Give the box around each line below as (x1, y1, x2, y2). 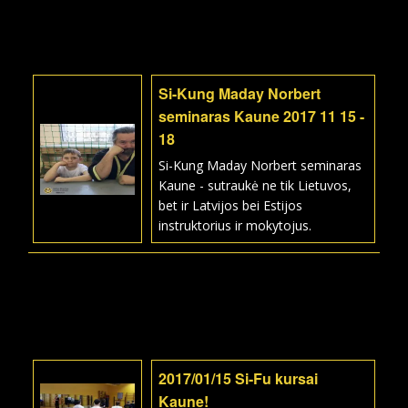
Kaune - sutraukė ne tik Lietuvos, (158, 177, 352, 194)
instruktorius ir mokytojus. (158, 217, 311, 234)
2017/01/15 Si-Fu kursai (158, 368, 318, 389)
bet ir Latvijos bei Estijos (158, 197, 302, 214)
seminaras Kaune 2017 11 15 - (158, 106, 364, 127)
